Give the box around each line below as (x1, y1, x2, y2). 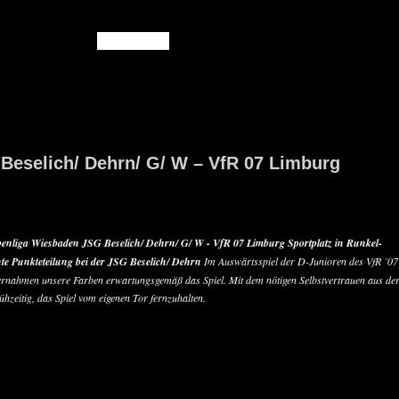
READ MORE (97, 32, 169, 49)
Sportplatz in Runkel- (288, 235, 382, 250)
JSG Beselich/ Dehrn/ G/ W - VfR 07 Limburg (82, 235, 285, 250)
